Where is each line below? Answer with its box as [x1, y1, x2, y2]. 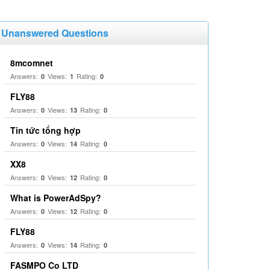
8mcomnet [10, 57, 53, 69]
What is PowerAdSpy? [10, 192, 101, 204]
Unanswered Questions [1, 26, 108, 40]
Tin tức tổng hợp [10, 124, 81, 136]
